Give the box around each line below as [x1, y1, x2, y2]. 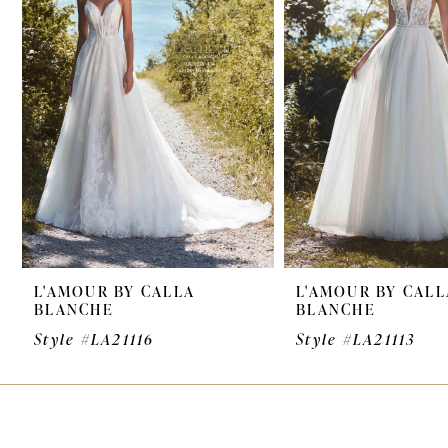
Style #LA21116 [34, 329, 155, 351]
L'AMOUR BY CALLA [34, 281, 195, 303]
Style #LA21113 [296, 329, 416, 351]
